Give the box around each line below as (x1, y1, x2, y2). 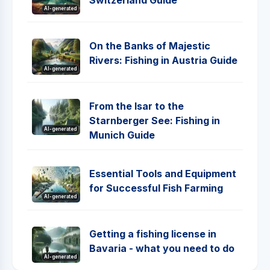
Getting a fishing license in (89, 228, 216, 240)
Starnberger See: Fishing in (89, 115, 220, 127)
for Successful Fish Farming (89, 182, 223, 194)
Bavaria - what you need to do (89, 242, 234, 254)
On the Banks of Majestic (89, 40, 210, 52)
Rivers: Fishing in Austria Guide (89, 54, 237, 66)
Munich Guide (89, 129, 155, 141)
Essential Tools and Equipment (89, 168, 236, 180)
